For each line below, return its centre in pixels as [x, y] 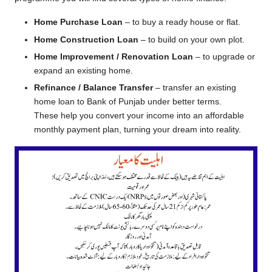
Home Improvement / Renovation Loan [114, 56]
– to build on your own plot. [192, 39]
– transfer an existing [195, 87]
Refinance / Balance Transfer [93, 87]
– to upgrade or [224, 56]
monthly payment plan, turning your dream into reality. [138, 129]
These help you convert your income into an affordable [139, 115]
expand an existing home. [83, 70]
